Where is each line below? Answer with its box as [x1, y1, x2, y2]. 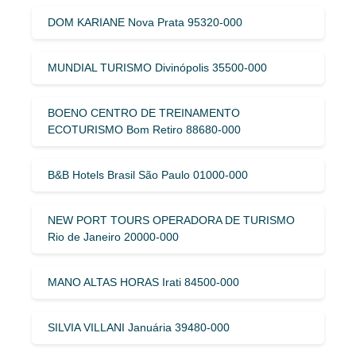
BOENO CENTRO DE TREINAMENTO [48, 106, 240, 119]
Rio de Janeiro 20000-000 [48, 230, 179, 243]
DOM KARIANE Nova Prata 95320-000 [48, 15, 242, 29]
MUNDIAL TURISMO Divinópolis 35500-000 [48, 60, 267, 74]
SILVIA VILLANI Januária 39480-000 [48, 320, 230, 334]
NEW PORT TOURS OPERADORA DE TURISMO [48, 213, 295, 226]
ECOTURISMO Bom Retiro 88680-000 [48, 122, 241, 136]
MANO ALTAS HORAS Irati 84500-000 [48, 275, 239, 288]
